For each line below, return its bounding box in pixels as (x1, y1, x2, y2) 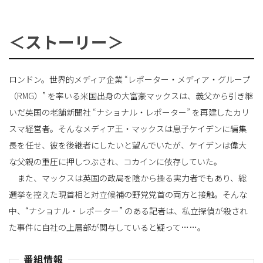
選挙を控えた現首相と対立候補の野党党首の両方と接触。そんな (9, 188, 247, 200)
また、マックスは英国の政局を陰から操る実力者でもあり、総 (9, 171, 247, 184)
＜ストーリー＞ (9, 29, 124, 53)
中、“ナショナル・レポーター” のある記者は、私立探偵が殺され (9, 204, 248, 217)
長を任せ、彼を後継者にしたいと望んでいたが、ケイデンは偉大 (9, 139, 247, 151)
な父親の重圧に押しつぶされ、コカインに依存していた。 (9, 155, 222, 167)
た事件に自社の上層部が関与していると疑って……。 (9, 221, 205, 233)
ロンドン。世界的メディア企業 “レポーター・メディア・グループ (9, 73, 250, 85)
